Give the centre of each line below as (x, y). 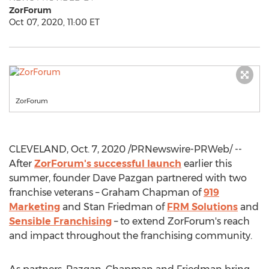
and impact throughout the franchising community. (131, 236)
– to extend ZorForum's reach (181, 221)
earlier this (207, 164)
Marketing (35, 207)
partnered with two (200, 178)
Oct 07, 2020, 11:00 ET (54, 22)
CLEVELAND (38, 149)
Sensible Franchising (60, 221)
